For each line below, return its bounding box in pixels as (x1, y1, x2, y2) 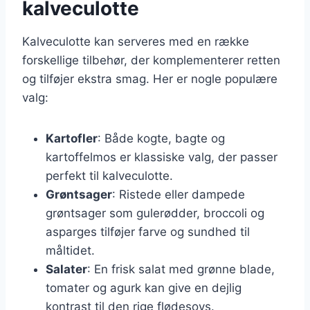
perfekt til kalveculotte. (46, 168, 173, 183)
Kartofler (46, 131, 98, 145)
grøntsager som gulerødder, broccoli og (46, 206, 264, 220)
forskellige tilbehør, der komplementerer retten (22, 53, 280, 67)
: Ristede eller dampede (112, 187, 245, 201)
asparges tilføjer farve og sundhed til (46, 224, 250, 239)
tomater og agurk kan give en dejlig (46, 280, 241, 295)
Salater (46, 262, 87, 276)
